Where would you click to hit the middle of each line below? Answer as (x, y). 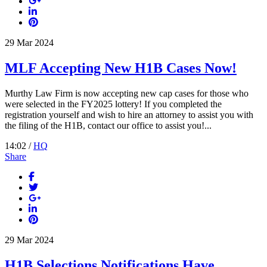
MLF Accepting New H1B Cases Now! (121, 68)
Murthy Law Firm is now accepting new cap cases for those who (127, 94)
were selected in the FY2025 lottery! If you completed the (113, 104)
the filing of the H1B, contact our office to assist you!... (108, 126)
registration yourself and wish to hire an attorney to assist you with (129, 115)
